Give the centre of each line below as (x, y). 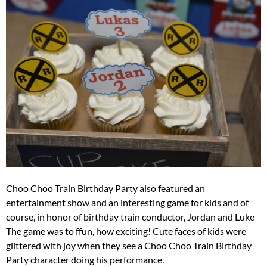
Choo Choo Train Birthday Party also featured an (105, 188)
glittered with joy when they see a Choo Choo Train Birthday (129, 245)
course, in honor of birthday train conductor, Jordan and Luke (130, 216)
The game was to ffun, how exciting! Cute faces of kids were (126, 231)
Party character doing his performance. (85, 259)
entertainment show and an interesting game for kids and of (127, 202)
